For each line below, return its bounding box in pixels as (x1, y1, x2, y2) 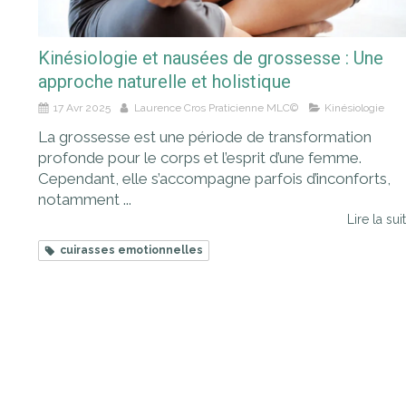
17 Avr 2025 (53, 101, 111, 115)
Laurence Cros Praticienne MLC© (134, 101, 301, 115)
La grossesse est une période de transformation (38, 128, 372, 147)
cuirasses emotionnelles (60, 244, 203, 257)
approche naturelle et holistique (38, 71, 291, 93)
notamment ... (38, 190, 131, 209)
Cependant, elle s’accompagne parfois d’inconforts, (38, 169, 391, 188)
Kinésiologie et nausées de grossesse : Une (38, 47, 383, 70)
